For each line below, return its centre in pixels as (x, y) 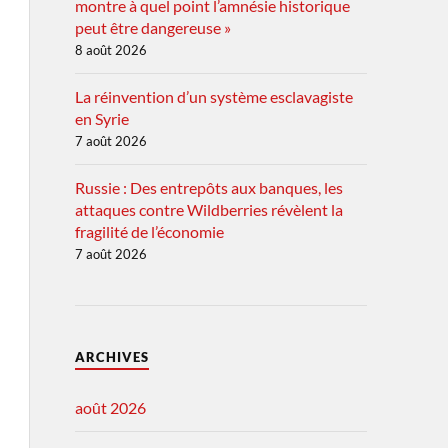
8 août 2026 (110, 49)
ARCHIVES (111, 356)
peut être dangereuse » (152, 27)
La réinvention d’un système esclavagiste (213, 96)
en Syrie (101, 118)
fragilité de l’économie (149, 231)
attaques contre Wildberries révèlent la (208, 209)
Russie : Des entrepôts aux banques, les (208, 187)
